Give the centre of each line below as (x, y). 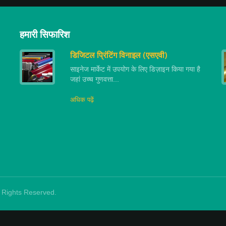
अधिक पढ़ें (82, 99)
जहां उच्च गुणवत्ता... (95, 79)
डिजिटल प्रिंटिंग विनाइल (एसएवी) (119, 55)
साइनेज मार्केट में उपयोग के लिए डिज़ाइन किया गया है (135, 69)
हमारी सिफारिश (45, 34)
